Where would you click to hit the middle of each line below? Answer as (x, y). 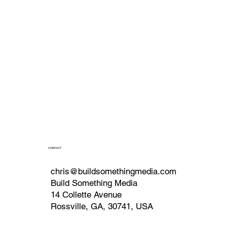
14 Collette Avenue (86, 194)
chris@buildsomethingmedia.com (113, 171)
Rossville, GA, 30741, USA (102, 206)
